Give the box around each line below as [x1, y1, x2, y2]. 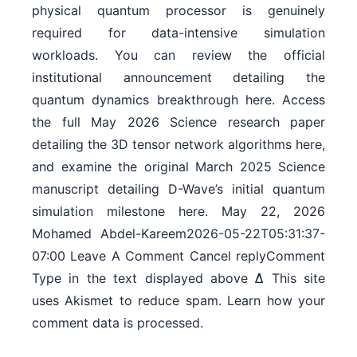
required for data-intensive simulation [32, 24, 325, 41]
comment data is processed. [32, 314, 203, 331]
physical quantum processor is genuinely [32, 2, 325, 18]
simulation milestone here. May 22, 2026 [32, 202, 325, 219]
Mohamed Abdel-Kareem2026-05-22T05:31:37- [32, 225, 325, 241]
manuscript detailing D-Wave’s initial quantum [32, 180, 325, 197]
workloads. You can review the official [32, 46, 325, 63]
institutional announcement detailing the [32, 69, 325, 85]
